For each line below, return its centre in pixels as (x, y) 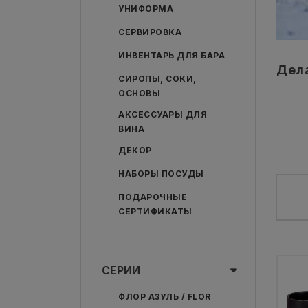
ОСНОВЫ (139, 93)
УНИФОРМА (146, 9)
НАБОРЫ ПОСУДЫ (161, 174)
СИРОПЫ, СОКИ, (157, 79)
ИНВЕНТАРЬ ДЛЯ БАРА (172, 55)
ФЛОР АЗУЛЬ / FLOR (165, 297)
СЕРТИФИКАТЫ (155, 211)
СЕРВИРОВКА (150, 32)
